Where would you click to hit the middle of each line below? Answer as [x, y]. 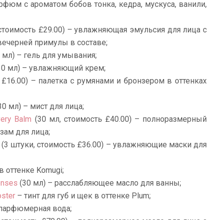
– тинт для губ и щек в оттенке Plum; [83, 196]
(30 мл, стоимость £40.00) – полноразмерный [119, 119]
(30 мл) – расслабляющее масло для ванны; [99, 183]
